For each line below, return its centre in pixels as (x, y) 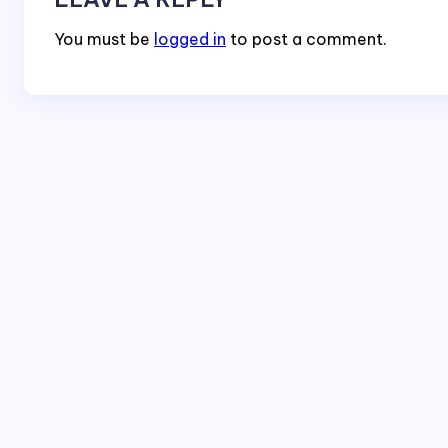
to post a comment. (306, 38)
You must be (104, 38)
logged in (190, 38)
